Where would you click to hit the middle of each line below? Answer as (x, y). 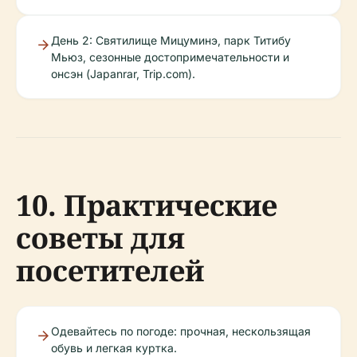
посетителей (110, 271)
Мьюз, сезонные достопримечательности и (170, 57)
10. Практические (147, 206)
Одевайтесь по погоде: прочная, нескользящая (181, 331)
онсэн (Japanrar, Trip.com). (123, 74)
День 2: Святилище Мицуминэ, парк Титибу (171, 41)
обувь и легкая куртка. (114, 348)
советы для (100, 238)
